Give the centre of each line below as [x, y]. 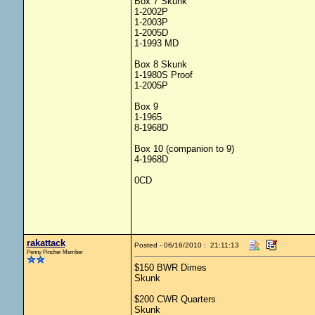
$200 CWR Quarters [175, 299]
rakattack [46, 243]
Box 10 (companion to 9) [184, 149]
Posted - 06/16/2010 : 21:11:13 [186, 245]
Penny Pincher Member [54, 252]
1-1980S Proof [163, 75]
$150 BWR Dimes [170, 268]
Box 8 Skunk [160, 64]
